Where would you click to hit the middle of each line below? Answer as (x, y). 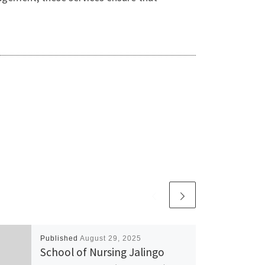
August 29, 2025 (110, 238)
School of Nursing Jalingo (102, 252)
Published (60, 238)
